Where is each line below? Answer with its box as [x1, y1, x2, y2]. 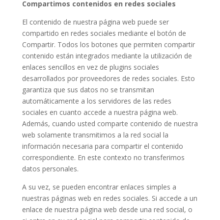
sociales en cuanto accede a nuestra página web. [22, 108, 178, 117]
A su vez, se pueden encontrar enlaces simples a [22, 182, 176, 192]
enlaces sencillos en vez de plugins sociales [22, 62, 159, 72]
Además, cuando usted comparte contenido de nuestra [22, 119, 198, 128]
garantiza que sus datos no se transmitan [22, 85, 154, 94]
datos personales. [22, 164, 79, 173]
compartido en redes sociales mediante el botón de [22, 28, 186, 38]
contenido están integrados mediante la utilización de [22, 51, 192, 60]
